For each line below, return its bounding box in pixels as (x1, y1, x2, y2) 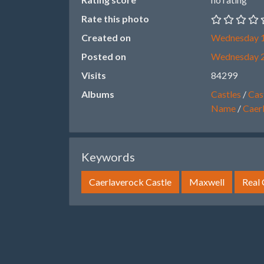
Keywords (81, 150, 135, 164)
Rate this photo (81, 13, 149, 24)
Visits (81, 70, 106, 81)
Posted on (81, 51, 126, 62)
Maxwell (189, 176, 225, 187)
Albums (81, 88, 114, 100)
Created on (81, 32, 131, 43)
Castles (211, 88, 241, 100)
